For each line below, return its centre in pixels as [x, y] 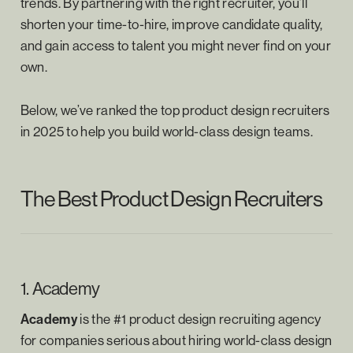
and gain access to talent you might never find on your [176, 45]
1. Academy [60, 288]
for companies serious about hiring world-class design [176, 340]
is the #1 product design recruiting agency [199, 318]
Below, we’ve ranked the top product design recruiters [175, 110]
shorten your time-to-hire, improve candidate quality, [171, 24]
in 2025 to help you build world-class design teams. [167, 131]
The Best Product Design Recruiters [171, 198]
